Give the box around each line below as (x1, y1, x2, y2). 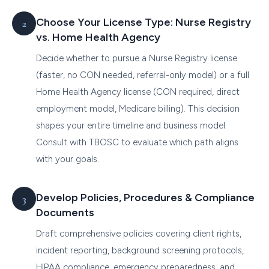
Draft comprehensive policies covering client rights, (36, 228, 241, 239)
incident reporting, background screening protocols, (36, 244, 244, 256)
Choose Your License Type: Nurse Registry (36, 15, 251, 29)
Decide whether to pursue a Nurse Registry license (36, 52, 237, 64)
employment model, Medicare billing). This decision (36, 103, 240, 114)
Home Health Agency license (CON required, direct (36, 86, 240, 97)
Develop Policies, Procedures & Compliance (36, 190, 255, 204)
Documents (36, 205, 94, 219)
